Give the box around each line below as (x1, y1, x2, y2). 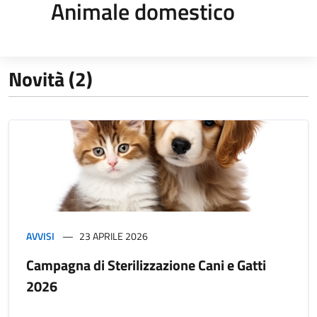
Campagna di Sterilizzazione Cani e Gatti (26, 253, 266, 276)
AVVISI (26, 228, 54, 243)
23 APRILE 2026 (79, 228, 148, 243)
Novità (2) (8, 63, 93, 94)
